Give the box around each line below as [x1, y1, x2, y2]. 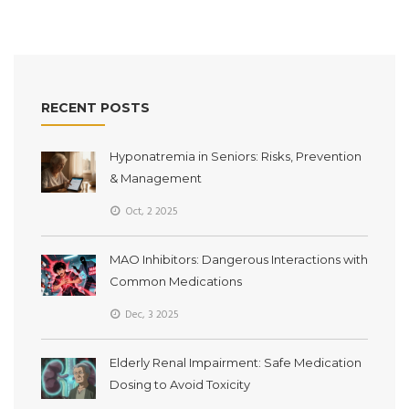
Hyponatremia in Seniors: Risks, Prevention [110, 148, 362, 163]
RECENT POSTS [41, 99, 150, 116]
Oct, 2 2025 [122, 202, 178, 221]
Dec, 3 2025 [122, 305, 179, 324]
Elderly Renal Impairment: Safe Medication [110, 354, 362, 370]
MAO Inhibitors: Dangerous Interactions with [110, 251, 368, 267]
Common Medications [110, 273, 242, 288]
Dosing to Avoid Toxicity [110, 376, 250, 392]
